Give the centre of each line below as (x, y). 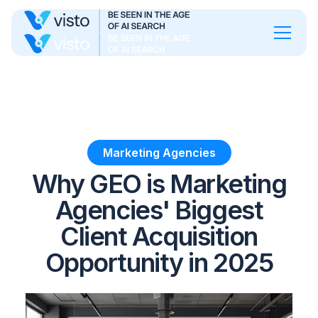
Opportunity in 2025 (159, 263)
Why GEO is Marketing (159, 184)
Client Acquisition (159, 236)
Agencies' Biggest (159, 210)
